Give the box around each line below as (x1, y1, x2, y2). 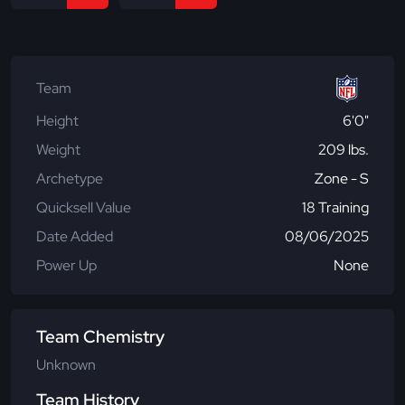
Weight (36, 139, 80, 159)
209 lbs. (318, 139, 369, 159)
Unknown (36, 354, 96, 374)
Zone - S (315, 168, 369, 188)
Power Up (36, 255, 97, 275)
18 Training (302, 197, 369, 217)
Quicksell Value (36, 197, 131, 217)
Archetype (36, 168, 103, 188)
